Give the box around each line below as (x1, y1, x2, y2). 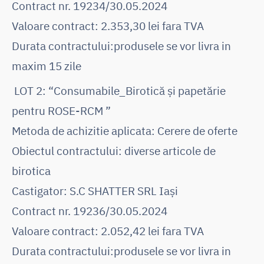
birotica (12, 163, 51, 178)
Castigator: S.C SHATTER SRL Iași (12, 183, 178, 198)
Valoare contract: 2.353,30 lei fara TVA (12, 18, 204, 33)
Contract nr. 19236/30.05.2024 (12, 203, 167, 218)
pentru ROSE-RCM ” (12, 103, 111, 118)
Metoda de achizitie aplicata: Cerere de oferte (12, 123, 237, 138)
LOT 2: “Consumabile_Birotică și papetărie (12, 82, 226, 98)
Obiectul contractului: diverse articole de (12, 143, 216, 158)
